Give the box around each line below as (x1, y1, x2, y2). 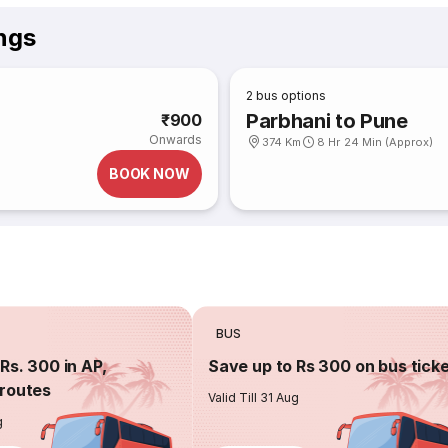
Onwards (148, 132, 202, 147)
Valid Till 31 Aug (208, 390, 300, 405)
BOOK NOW (108, 165, 190, 182)
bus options (256, 88, 327, 103)
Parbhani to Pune (246, 109, 408, 133)
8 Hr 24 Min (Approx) (317, 135, 434, 149)
